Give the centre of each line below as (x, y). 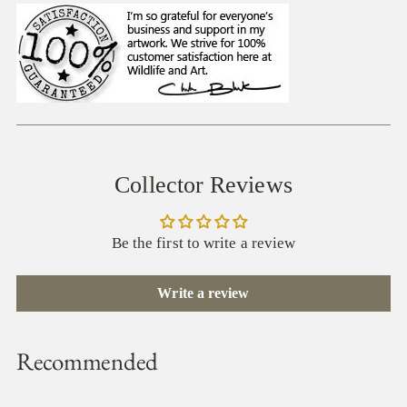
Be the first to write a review (203, 243)
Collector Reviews (203, 185)
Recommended (88, 362)
